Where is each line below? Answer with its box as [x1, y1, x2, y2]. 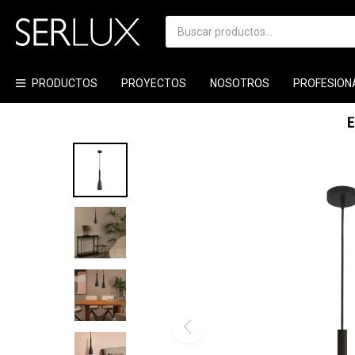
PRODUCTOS [32, 77, 97, 90]
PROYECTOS [121, 77, 186, 90]
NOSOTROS [210, 77, 269, 90]
